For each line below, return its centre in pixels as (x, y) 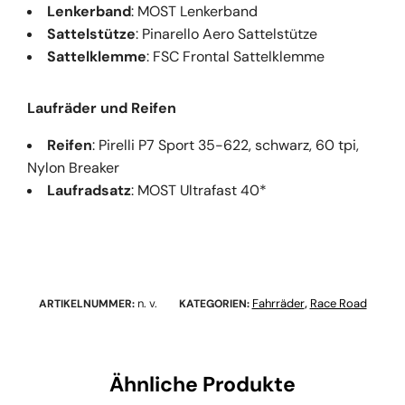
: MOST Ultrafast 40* (199, 190)
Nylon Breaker (73, 167)
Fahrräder (278, 303)
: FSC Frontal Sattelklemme (235, 56)
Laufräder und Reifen (102, 108)
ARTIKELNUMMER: (88, 303)
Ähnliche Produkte (202, 384)
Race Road (338, 303)
